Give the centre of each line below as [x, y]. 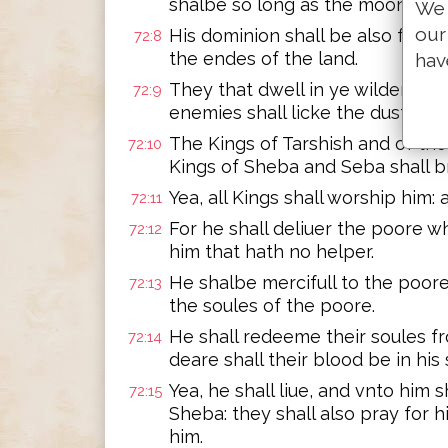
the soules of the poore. [272, 305]
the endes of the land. [263, 58]
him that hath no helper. [271, 251]
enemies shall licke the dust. [289, 112]
